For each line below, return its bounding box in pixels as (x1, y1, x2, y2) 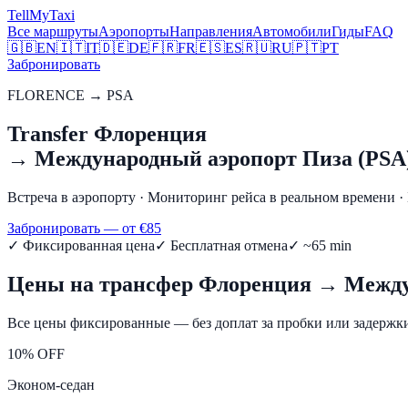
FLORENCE (7, 87, 85, 103)
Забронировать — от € (7, 219, 147, 236)
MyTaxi (29, 7, 75, 23)
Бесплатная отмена (170, 237, 288, 253)
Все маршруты (7, 24, 98, 39)
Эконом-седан (7, 376, 95, 393)
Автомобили (252, 24, 331, 39)
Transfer (7, 121, 94, 146)
